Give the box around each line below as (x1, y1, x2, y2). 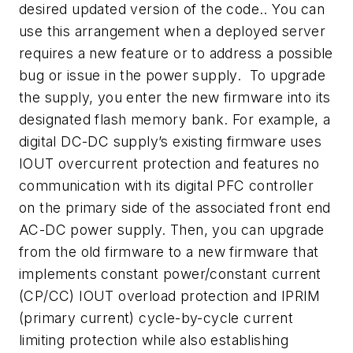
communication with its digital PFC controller (19, 176, 314, 194)
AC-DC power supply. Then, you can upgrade (19, 221, 325, 238)
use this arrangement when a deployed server (19, 22, 326, 39)
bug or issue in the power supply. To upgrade (19, 66, 325, 84)
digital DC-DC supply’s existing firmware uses (19, 132, 321, 150)
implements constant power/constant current (19, 265, 321, 282)
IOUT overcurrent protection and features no (19, 154, 320, 172)
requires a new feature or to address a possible (19, 44, 333, 61)
